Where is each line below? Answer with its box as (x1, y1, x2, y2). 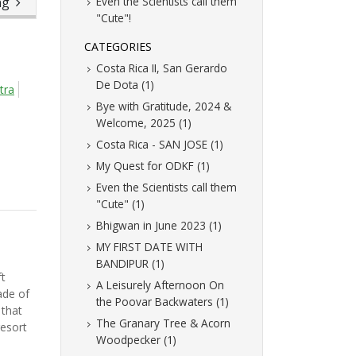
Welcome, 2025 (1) (96, 115, 192, 131)
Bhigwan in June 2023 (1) (96, 218, 222, 234)
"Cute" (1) (96, 196, 145, 212)
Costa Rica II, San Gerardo (96, 60, 227, 76)
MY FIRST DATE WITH (96, 239, 203, 255)
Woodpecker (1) (96, 332, 176, 348)
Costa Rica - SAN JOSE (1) (96, 137, 223, 153)
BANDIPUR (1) (96, 256, 164, 272)
